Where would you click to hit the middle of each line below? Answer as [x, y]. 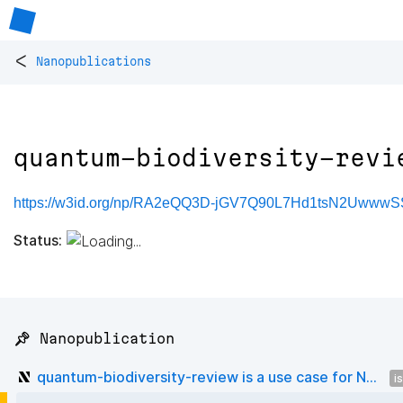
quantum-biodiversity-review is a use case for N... [207, 376]
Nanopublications [94, 62]
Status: [38, 240]
